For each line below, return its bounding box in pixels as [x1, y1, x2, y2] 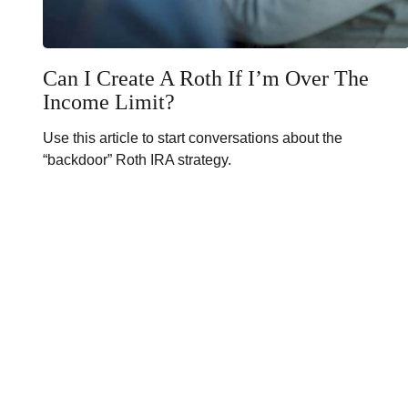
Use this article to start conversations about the [42, 129, 342, 146]
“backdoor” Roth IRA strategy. [42, 151, 231, 168]
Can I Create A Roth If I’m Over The [42, 66, 369, 90]
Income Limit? [42, 89, 175, 114]
